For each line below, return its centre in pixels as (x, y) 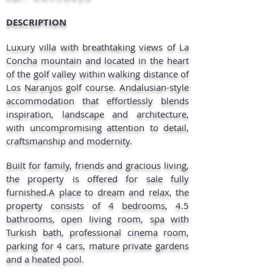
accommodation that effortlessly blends (97, 101)
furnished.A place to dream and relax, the (97, 192)
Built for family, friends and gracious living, (97, 165)
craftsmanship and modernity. (69, 141)
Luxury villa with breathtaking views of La (97, 47)
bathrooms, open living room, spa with (97, 219)
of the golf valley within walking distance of (97, 74)
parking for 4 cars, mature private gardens (97, 246)
